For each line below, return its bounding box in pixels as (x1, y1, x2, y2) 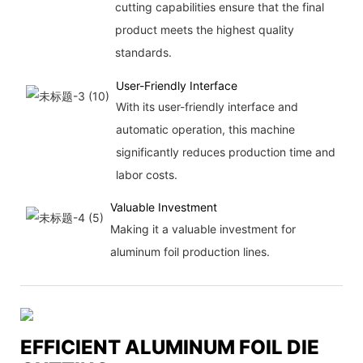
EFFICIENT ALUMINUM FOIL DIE (20, 335, 319, 360)
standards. (114, 45, 172, 59)
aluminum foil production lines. (109, 244, 270, 258)
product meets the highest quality (114, 22, 294, 36)
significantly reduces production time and (115, 144, 335, 159)
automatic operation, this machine (115, 122, 295, 136)
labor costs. (115, 167, 177, 181)
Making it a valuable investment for (109, 221, 296, 236)
